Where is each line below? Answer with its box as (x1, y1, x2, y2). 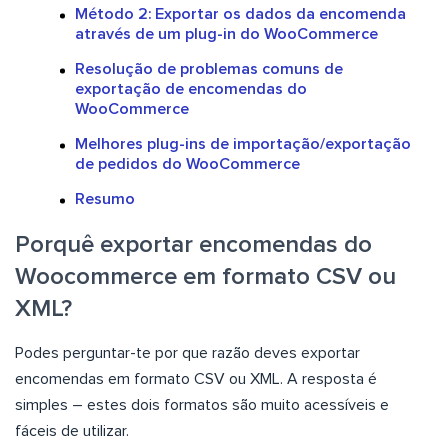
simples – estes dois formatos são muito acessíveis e (15, 397, 389, 414)
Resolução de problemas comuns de (75, 61, 343, 78)
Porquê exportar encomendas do (15, 233, 372, 258)
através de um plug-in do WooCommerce (75, 26, 378, 43)
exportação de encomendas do (75, 81, 307, 98)
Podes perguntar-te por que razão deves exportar (15, 345, 360, 362)
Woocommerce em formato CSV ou (15, 265, 396, 290)
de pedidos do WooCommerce (75, 156, 300, 173)
